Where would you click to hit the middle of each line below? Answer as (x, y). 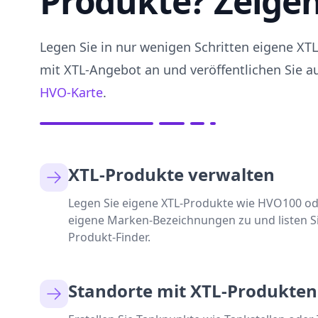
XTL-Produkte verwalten (171, 174)
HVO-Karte (71, 92)
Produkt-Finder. (109, 237)
